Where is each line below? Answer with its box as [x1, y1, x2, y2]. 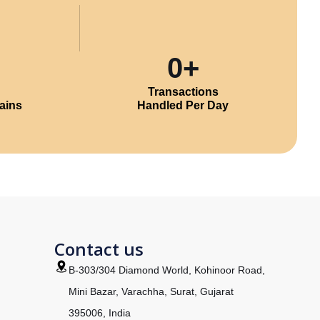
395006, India [69, 307, 131, 319]
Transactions [147, 86, 219, 98]
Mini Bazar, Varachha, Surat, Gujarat [69, 286, 234, 297]
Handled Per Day [137, 99, 229, 111]
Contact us [54, 237, 144, 261]
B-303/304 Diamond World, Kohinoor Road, [69, 264, 265, 276]
